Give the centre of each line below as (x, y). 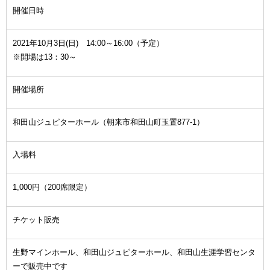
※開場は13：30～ (45, 57)
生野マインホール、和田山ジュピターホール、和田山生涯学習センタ (134, 253)
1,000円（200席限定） (52, 187)
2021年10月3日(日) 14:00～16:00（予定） (88, 43)
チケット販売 (36, 220)
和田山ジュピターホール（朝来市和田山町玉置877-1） (108, 122)
